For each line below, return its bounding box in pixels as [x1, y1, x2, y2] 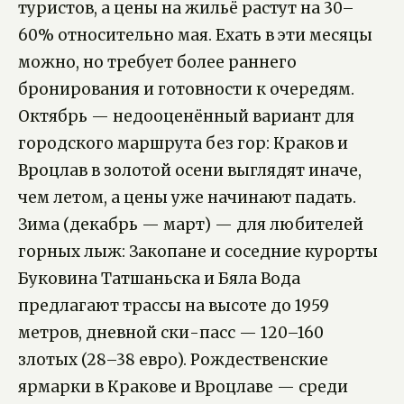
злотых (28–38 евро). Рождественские [18, 350, 328, 371]
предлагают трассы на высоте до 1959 [18, 296, 329, 317]
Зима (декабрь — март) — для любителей [18, 215, 363, 235]
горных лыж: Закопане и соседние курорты [18, 242, 378, 262]
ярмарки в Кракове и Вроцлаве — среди [18, 377, 348, 398]
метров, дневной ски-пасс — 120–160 [18, 323, 324, 344]
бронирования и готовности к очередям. [18, 79, 354, 100]
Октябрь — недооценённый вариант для [18, 106, 354, 127]
